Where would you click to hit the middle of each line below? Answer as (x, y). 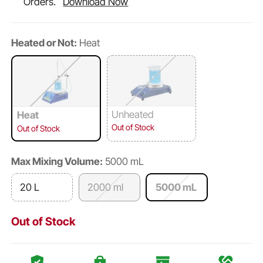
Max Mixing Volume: (57, 162)
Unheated (132, 114)
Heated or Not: (44, 43)
